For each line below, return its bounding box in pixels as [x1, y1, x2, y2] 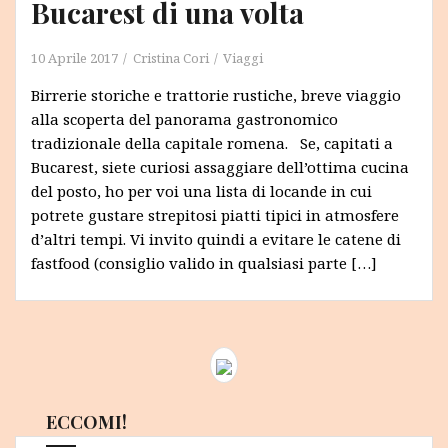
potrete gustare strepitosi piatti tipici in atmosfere [31, 204, 399, 225]
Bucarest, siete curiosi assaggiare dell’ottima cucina [31, 156, 409, 177]
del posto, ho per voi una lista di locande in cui [31, 180, 372, 201]
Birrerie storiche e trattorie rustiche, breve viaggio [31, 84, 401, 105]
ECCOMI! [46, 409, 127, 434]
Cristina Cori [133, 48, 209, 67]
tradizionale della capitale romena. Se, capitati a [31, 132, 393, 153]
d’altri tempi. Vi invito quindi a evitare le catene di [31, 228, 401, 249]
